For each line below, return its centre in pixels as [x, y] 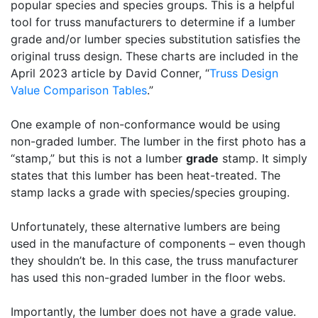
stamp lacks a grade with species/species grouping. [150, 192]
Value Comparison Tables [79, 90]
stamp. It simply [263, 158]
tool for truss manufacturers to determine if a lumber [153, 22]
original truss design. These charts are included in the [154, 56]
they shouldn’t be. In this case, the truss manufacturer [154, 260]
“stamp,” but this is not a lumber [98, 158]
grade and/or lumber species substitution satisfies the [155, 39]
